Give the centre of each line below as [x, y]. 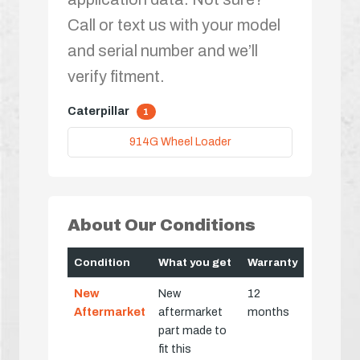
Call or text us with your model [174, 25]
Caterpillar [100, 110]
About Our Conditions [162, 225]
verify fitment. [116, 76]
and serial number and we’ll [163, 50]
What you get [195, 263]
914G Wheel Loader [180, 141]
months [268, 312]
